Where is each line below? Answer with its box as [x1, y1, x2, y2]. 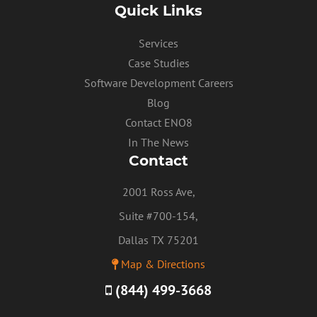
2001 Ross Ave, [122, 184, 195, 199]
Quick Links [115, 1, 202, 19]
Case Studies [127, 55, 190, 70]
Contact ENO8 [125, 115, 192, 129]
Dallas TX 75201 [118, 232, 199, 247]
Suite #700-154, [119, 208, 198, 223]
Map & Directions [121, 256, 205, 271]
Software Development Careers [83, 75, 234, 90]
